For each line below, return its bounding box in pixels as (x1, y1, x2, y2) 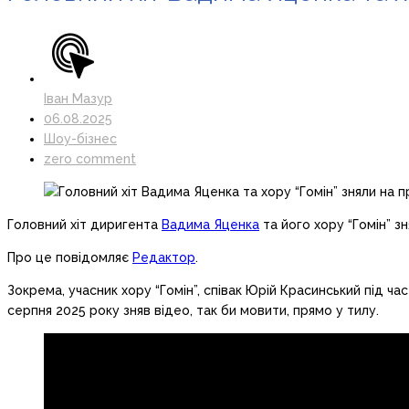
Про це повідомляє (7, 250, 132, 266)
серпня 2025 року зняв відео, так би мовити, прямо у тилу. (7, 303, 379, 319)
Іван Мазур (44, 91, 112, 107)
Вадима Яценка (162, 217, 259, 233)
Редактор (132, 250, 195, 266)
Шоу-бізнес (44, 131, 117, 147)
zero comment (44, 152, 136, 167)
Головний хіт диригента (7, 217, 162, 233)
